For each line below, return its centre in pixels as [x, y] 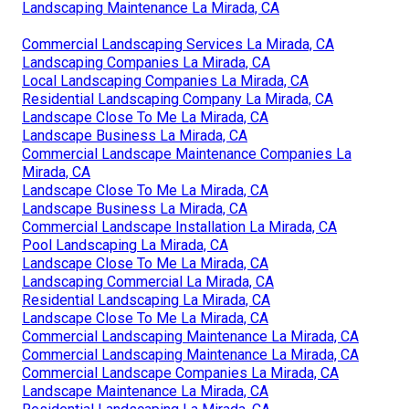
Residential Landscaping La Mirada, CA [146, 299]
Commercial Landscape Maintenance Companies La [187, 153]
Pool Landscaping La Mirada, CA [125, 245]
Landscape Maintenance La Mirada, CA [145, 391]
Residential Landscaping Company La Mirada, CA [178, 99]
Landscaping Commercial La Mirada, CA [148, 281]
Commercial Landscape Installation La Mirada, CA [179, 226]
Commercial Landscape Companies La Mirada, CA [180, 372]
